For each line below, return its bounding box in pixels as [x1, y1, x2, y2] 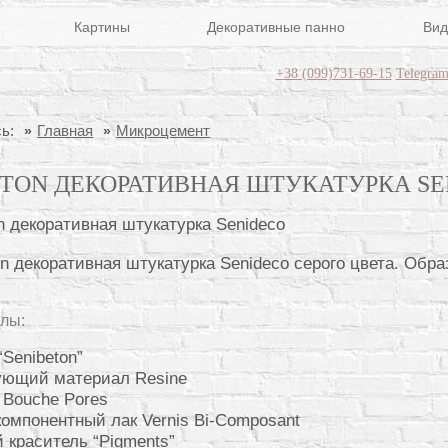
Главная [37, 122, 94, 140]
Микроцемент [116, 122, 211, 140]
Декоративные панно [207, 19, 345, 35]
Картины [73, 19, 130, 35]
